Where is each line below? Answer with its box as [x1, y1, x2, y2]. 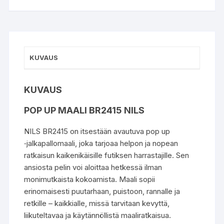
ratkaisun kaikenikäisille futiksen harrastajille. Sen [24, 150, 189, 160]
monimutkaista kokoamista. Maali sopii [24, 174, 155, 184]
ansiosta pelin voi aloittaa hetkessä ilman [24, 162, 162, 172]
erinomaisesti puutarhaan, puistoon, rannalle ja [24, 186, 180, 196]
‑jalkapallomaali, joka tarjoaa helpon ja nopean [24, 138, 178, 148]
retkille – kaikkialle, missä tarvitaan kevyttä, [24, 198, 170, 208]
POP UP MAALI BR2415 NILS [24, 104, 145, 115]
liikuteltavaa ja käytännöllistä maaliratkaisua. [24, 210, 171, 220]
